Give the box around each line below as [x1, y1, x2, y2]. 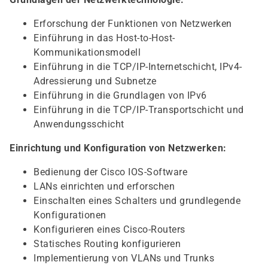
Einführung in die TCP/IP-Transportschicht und [33, 104, 244, 115]
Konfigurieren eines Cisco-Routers [33, 224, 185, 235]
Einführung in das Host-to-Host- [33, 32, 175, 44]
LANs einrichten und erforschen [33, 181, 175, 192]
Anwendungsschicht [33, 118, 124, 130]
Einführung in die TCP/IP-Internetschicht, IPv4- [33, 61, 242, 72]
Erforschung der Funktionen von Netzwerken [33, 18, 232, 29]
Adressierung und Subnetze [33, 75, 157, 87]
